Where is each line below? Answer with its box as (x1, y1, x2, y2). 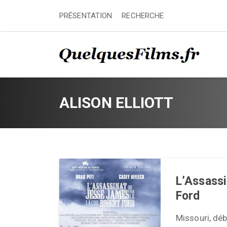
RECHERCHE (122, 11, 164, 20)
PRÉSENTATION (59, 11, 112, 20)
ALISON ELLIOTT (59, 94, 174, 111)
